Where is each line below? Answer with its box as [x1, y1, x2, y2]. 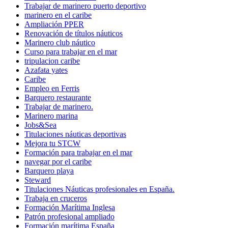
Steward [24, 175, 51, 184]
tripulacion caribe [24, 56, 80, 65]
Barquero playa [24, 166, 74, 175]
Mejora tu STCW [24, 138, 80, 148]
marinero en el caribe [24, 10, 92, 19]
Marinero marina [24, 111, 78, 120]
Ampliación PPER [24, 19, 84, 28]
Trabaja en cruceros [24, 193, 87, 203]
